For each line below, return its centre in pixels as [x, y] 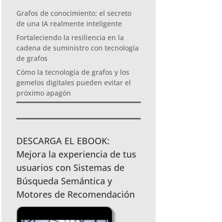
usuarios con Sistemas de [71, 167]
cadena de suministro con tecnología [78, 48]
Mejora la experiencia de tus [77, 154]
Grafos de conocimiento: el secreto [74, 13]
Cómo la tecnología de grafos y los [73, 72]
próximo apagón [44, 93]
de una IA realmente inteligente [69, 23]
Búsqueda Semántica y [64, 181]
